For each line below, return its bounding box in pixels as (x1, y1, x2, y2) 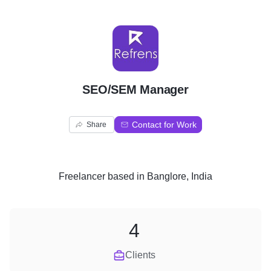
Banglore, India (147, 171, 212, 181)
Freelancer (59, 171, 105, 181)
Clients (125, 250, 155, 260)
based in (105, 171, 147, 181)
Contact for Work (132, 120, 197, 129)
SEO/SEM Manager (82, 83, 189, 96)
